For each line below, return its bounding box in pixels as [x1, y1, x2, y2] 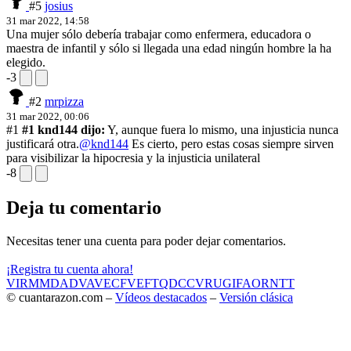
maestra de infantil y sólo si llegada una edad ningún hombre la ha [6, 41, 331, 55]
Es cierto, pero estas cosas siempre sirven [128, 136, 334, 150]
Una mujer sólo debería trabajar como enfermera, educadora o [6, 27, 311, 41]
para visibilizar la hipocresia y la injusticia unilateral [6, 150, 260, 165]
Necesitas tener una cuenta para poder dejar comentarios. [6, 233, 286, 248]
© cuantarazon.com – [6, 290, 115, 304]
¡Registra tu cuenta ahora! [6, 262, 133, 276]
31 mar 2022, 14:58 [6, 14, 89, 27]
